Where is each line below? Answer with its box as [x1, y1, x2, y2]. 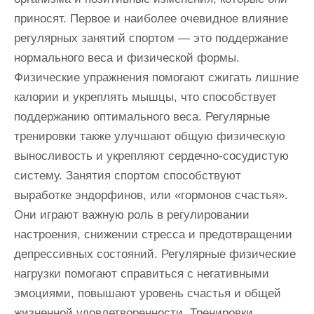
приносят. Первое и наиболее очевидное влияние [14, 11, 288, 25]
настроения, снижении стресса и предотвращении [14, 227, 292, 241]
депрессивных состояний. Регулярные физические [14, 247, 296, 261]
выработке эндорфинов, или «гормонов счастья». [14, 188, 288, 202]
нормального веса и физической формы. [14, 50, 240, 64]
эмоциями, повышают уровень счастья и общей [14, 286, 281, 300]
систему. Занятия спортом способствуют [14, 168, 241, 182]
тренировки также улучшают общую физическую [14, 129, 285, 143]
